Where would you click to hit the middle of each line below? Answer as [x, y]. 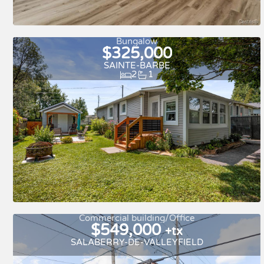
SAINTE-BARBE [137, 65]
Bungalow [137, 41]
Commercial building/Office [137, 218]
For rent [148, 37]
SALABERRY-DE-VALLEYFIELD [137, 242]
